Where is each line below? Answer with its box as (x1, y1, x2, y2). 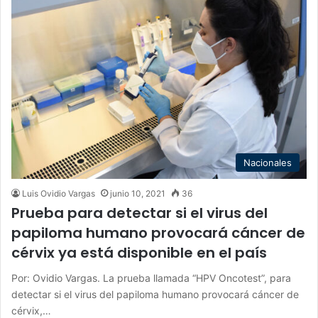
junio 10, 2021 (110, 187, 165, 199)
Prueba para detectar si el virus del (11, 202, 268, 223)
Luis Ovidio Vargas (22, 187, 95, 199)
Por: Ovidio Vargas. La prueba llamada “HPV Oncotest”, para (11, 271, 291, 284)
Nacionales (243, 156, 292, 168)
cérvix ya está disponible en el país (11, 242, 267, 263)
